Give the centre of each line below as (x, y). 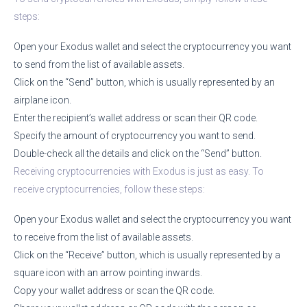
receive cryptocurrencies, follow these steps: (109, 189)
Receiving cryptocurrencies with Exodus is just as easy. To (139, 171)
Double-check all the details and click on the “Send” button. (138, 153)
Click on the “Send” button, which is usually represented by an (144, 82)
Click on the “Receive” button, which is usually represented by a (147, 255)
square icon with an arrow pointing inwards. (108, 272)
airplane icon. (42, 100)
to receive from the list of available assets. (103, 237)
